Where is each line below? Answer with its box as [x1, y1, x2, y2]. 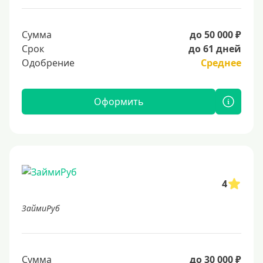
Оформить [93, 95, 144, 109]
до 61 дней [188, 42, 241, 56]
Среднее [201, 56, 241, 70]
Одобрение [22, 56, 75, 70]
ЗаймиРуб [22, 203, 60, 214]
